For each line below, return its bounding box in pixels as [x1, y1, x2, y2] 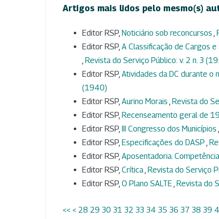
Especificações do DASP [122, 138, 206, 148]
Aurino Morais [122, 97, 169, 107]
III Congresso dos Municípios [122, 124, 218, 134]
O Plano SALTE [122, 179, 174, 189]
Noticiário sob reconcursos [122, 28, 214, 38]
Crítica [122, 165, 145, 175]
